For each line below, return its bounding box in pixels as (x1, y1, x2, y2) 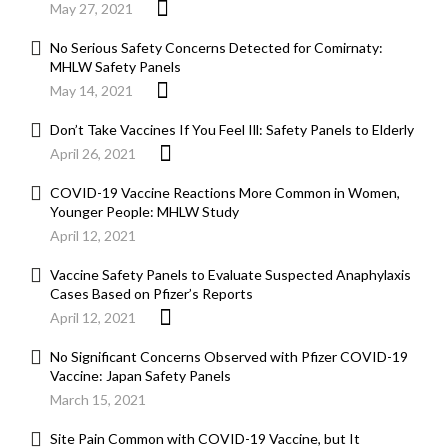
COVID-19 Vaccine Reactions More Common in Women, (50, 184, 400, 202)
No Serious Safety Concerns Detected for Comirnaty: (50, 39, 383, 57)
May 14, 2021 (50, 82, 133, 100)
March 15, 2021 (50, 391, 146, 409)
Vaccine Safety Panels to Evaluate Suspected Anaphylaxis (50, 266, 411, 284)
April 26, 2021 (50, 145, 136, 163)
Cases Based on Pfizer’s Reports (50, 285, 253, 303)
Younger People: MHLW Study (50, 203, 239, 221)
